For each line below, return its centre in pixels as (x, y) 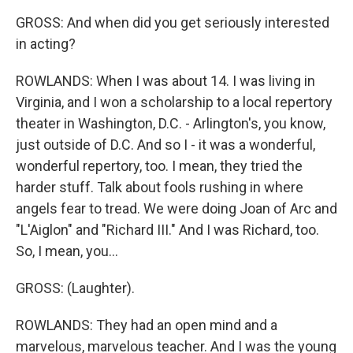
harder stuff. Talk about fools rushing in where (160, 187)
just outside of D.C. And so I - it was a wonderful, (165, 145)
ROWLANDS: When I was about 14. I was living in (165, 81)
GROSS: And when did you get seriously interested (173, 22)
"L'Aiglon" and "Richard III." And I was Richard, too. (167, 230)
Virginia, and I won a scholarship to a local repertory (174, 102)
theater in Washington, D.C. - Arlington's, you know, (171, 123)
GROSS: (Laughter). (75, 288)
